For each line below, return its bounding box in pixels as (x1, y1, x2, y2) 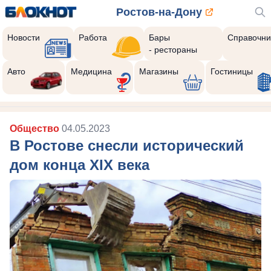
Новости (7, 33, 40, 42)
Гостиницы (210, 67, 253, 76)
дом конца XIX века (10, 157, 149, 173)
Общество (10, 123, 62, 134)
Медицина (70, 67, 112, 76)
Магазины (139, 67, 178, 76)
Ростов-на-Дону (116, 6, 203, 18)
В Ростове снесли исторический (10, 137, 244, 154)
